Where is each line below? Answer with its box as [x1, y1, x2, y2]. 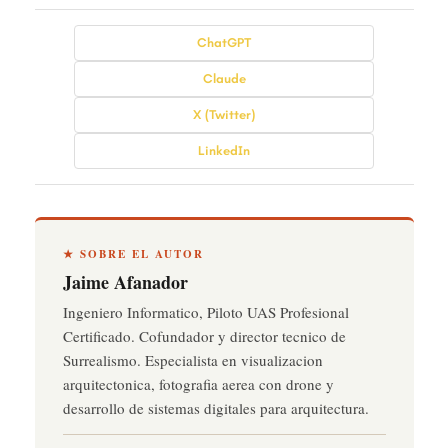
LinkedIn [198, 143, 250, 159]
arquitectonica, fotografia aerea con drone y [62, 374, 334, 395]
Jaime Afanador [62, 269, 188, 296]
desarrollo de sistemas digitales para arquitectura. [62, 398, 369, 419]
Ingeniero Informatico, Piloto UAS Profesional [62, 302, 349, 323]
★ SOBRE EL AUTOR [62, 246, 204, 263]
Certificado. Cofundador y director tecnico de [62, 326, 346, 347]
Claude [202, 71, 246, 87]
